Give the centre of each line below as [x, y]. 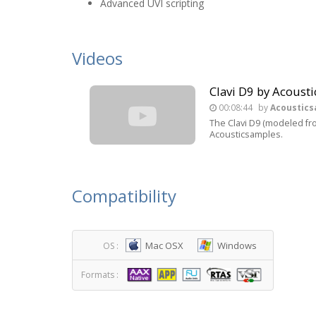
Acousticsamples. [246, 134]
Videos [97, 58]
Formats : [100, 275]
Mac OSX [164, 245]
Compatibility [124, 196]
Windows [237, 245]
